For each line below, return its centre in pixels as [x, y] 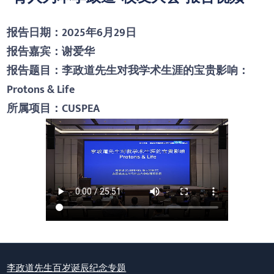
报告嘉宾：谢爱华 [51, 52]
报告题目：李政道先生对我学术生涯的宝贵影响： [128, 71]
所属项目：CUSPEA [54, 109]
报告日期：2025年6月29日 [72, 33]
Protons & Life [41, 90]
